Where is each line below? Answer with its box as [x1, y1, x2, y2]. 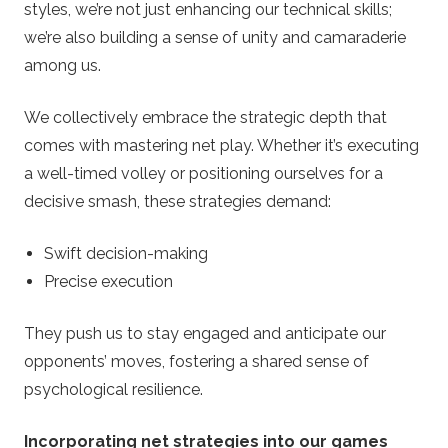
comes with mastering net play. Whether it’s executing [24, 135, 419, 155]
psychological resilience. [24, 379, 203, 399]
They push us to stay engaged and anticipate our [24, 323, 386, 343]
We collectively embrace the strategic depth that [24, 107, 387, 127]
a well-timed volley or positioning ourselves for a [24, 163, 383, 183]
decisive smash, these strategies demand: [24, 191, 331, 211]
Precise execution [44, 271, 173, 291]
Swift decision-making [44, 243, 208, 263]
